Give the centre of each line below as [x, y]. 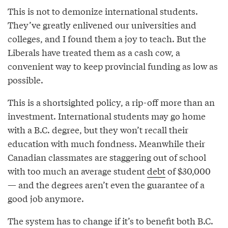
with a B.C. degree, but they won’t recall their [98, 130]
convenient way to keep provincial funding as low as [113, 66]
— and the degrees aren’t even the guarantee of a [106, 185]
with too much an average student [77, 171]
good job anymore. [46, 198]
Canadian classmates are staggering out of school [107, 157]
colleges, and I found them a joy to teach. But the [107, 39]
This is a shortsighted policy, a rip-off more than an [111, 102]
